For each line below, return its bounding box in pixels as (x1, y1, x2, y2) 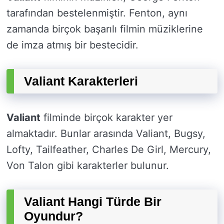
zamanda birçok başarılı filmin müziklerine (6, 23, 203, 35)
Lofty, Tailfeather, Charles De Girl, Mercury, (6, 143, 211, 156)
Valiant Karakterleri (24, 74, 138, 88)
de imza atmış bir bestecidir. (6, 39, 138, 51)
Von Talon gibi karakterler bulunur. (6, 159, 169, 172)
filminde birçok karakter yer (40, 111, 172, 124)
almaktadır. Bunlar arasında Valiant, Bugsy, (6, 127, 205, 140)
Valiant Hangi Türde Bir (24, 194, 161, 209)
